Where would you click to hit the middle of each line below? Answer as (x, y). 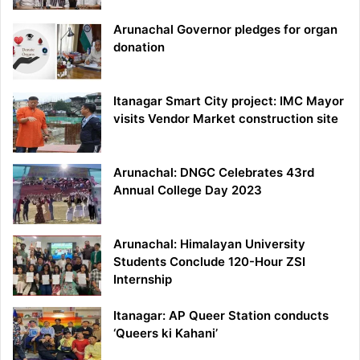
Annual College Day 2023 (188, 190)
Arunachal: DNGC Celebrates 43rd (214, 173)
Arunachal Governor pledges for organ (225, 30)
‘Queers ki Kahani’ (166, 333)
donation (139, 47)
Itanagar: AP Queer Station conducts (221, 316)
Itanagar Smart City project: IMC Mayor (229, 101)
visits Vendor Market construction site (226, 119)
